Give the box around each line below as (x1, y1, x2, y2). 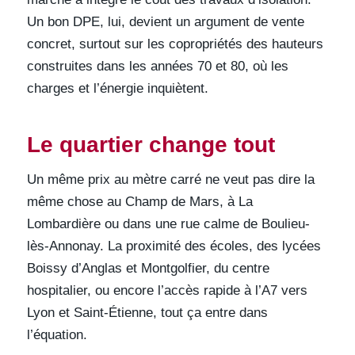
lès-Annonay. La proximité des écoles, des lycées (26, 238, 321, 254)
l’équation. (26, 326, 87, 342)
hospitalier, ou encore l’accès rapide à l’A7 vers (26, 282, 307, 298)
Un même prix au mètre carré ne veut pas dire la (26, 171, 315, 187)
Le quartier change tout (26, 132, 275, 158)
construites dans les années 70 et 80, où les (26, 59, 288, 74)
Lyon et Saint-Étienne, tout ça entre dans (26, 304, 268, 320)
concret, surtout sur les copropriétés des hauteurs (26, 36, 323, 52)
